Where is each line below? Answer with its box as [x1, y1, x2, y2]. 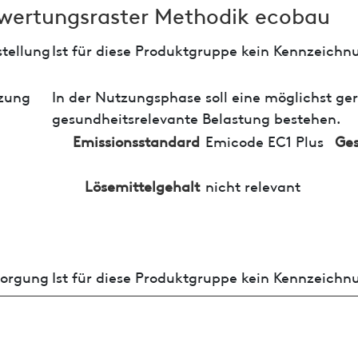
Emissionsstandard [72, 129, 200, 150]
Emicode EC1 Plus [205, 129, 324, 150]
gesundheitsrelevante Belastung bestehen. [51, 106, 340, 127]
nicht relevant [205, 174, 300, 195]
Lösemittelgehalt [84, 174, 200, 195]
